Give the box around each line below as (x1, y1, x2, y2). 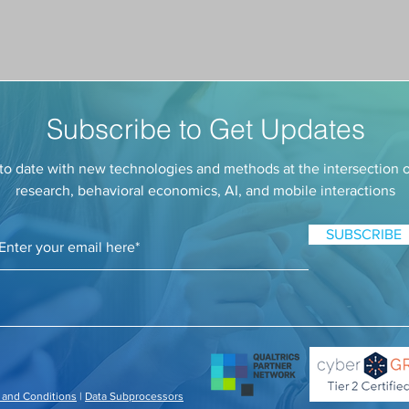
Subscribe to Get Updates (46, 112, 365, 146)
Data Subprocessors (85, 390, 184, 403)
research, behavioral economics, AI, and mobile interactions (15, 183, 395, 198)
